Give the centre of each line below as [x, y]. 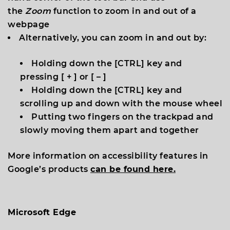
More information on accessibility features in [108, 156]
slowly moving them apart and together [110, 130]
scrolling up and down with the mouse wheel [121, 103]
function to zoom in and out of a [125, 11]
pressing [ [43, 77]
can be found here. [133, 169]
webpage [29, 24]
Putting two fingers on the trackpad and [122, 117]
